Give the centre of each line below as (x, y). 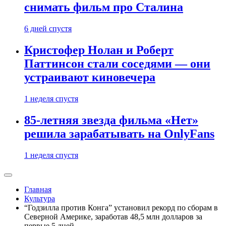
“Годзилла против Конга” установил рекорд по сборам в (121, 208)
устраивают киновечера (90, 77)
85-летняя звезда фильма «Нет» (111, 120)
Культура (40, 199)
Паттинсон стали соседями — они (117, 64)
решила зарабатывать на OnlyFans (119, 134)
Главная (38, 189)
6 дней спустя (48, 29)
